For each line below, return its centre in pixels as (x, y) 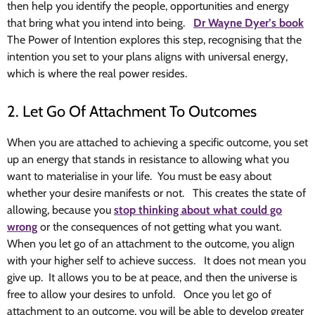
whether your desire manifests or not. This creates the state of (156, 193)
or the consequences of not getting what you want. (161, 227)
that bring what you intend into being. (100, 23)
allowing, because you (60, 210)
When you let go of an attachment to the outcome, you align (151, 244)
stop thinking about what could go (198, 210)
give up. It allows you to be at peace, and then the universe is (152, 278)
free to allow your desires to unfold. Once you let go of (139, 295)
